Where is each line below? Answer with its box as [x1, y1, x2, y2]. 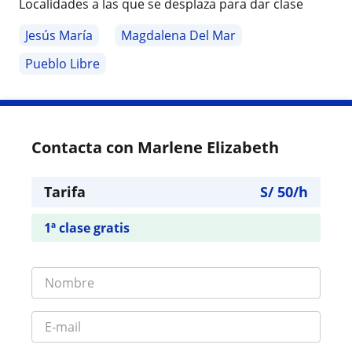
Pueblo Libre [25, 55, 100, 73]
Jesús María [25, 27, 93, 45]
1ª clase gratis [44, 219, 130, 237]
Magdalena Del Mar [121, 27, 236, 45]
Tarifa [44, 182, 86, 202]
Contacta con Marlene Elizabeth [31, 137, 279, 159]
